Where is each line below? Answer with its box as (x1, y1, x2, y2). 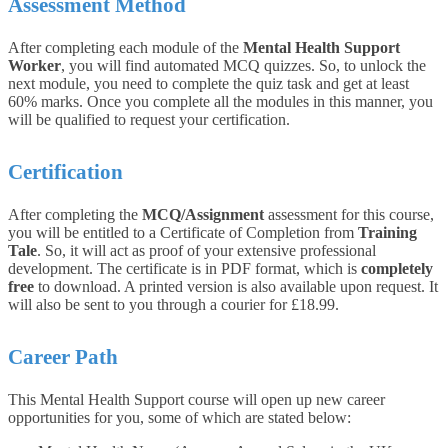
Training (358, 223, 417, 241)
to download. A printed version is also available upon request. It (34, 277, 438, 295)
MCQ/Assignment (142, 205, 264, 223)
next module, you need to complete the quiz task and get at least (8, 74, 409, 92)
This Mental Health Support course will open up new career (8, 390, 385, 408)
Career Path (8, 344, 118, 369)
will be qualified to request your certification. (8, 110, 290, 128)
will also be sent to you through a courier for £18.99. (8, 295, 339, 313)
